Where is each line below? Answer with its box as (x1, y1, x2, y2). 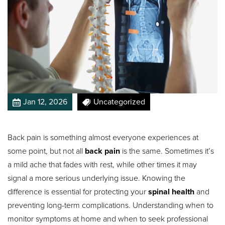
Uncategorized (93, 96, 145, 108)
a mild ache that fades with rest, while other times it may (8, 159, 197, 171)
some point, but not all (8, 145, 85, 157)
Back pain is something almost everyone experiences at (8, 132, 199, 144)
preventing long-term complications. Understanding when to (8, 199, 214, 211)
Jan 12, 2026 (23, 96, 68, 108)
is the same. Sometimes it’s (120, 145, 214, 157)
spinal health (148, 186, 195, 198)
